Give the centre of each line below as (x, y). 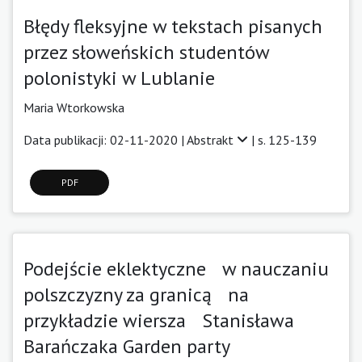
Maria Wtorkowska (74, 107)
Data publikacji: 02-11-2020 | (105, 139)
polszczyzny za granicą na (136, 294)
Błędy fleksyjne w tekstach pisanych (181, 26)
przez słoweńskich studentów (146, 52)
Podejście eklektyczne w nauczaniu (176, 268)
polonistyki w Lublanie (119, 78)
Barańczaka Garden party (127, 346)
